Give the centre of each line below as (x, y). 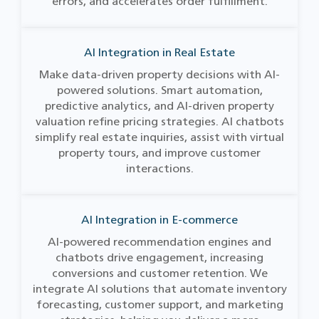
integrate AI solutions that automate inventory (159, 289)
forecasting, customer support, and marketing (159, 304)
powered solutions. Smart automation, (159, 90)
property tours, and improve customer (159, 153)
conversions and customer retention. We (159, 273)
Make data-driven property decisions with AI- (159, 74)
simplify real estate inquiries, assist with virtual (159, 137)
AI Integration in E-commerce (159, 220)
